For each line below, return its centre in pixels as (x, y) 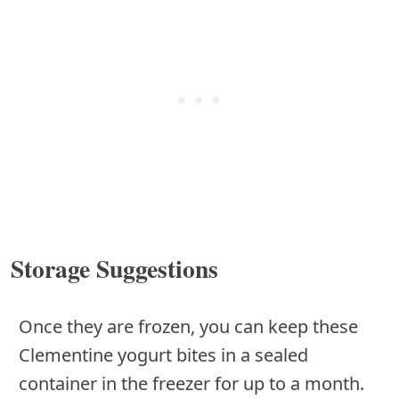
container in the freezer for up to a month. (191, 383)
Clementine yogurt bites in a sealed (163, 354)
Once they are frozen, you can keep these (188, 326)
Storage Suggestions (114, 268)
